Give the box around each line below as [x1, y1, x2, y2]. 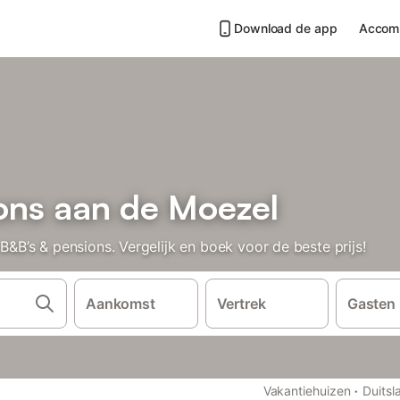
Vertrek [216, 295, 266, 312]
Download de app [234, 21, 337, 36]
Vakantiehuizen [262, 383, 351, 398]
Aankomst [86, 295, 155, 312]
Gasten [347, 295, 396, 312]
